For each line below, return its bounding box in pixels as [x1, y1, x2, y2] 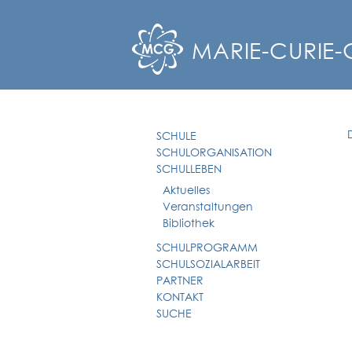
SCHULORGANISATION [156, 148, 272, 159]
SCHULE [156, 131, 196, 142]
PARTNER [156, 276, 203, 287]
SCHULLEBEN [156, 164, 222, 175]
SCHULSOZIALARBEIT [156, 259, 260, 270]
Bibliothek [163, 218, 214, 229]
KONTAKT [156, 292, 203, 303]
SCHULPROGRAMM [156, 243, 258, 254]
